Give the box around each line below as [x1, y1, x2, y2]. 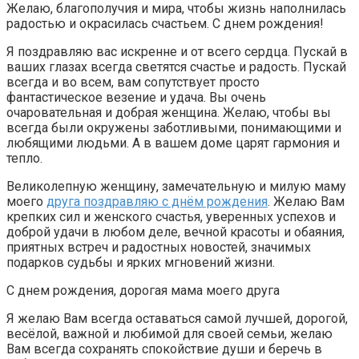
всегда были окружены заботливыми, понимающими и [6, 120, 341, 136]
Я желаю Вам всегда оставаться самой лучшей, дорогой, [6, 311, 348, 327]
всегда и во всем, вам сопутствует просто [6, 75, 260, 91]
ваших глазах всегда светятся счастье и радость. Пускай [6, 59, 346, 75]
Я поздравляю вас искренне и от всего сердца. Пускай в [6, 44, 348, 60]
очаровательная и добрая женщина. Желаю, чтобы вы [6, 105, 331, 121]
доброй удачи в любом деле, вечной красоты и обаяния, [6, 224, 345, 240]
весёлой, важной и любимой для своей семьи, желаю [6, 326, 333, 342]
